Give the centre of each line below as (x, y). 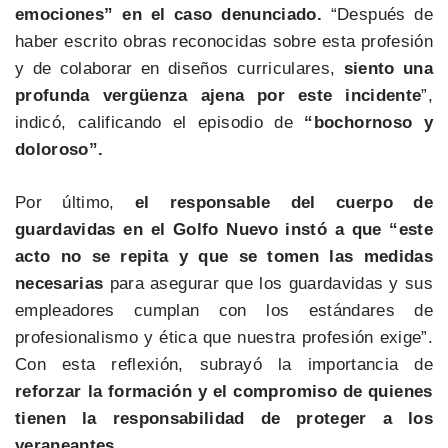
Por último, (65, 202)
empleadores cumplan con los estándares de (224, 310)
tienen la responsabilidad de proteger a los (224, 418)
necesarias (59, 283)
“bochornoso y (369, 123)
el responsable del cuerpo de (273, 202)
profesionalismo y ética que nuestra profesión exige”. (224, 337)
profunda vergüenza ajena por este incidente (218, 96)
